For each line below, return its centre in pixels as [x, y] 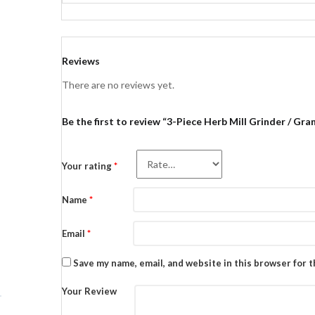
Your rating [88, 166]
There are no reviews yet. [118, 84]
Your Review [89, 291]
